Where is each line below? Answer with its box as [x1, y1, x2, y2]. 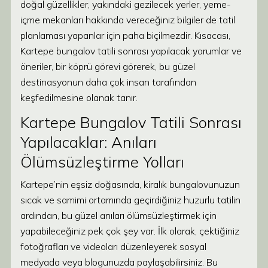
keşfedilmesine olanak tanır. [20, 92, 138, 103]
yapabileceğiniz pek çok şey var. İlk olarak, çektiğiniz [20, 225, 239, 237]
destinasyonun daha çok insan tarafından [20, 76, 196, 88]
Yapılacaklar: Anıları [20, 132, 157, 151]
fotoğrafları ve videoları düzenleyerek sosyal [20, 240, 206, 252]
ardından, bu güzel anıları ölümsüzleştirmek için [20, 209, 217, 221]
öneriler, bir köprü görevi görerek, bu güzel [20, 60, 195, 72]
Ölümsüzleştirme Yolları [20, 152, 184, 171]
